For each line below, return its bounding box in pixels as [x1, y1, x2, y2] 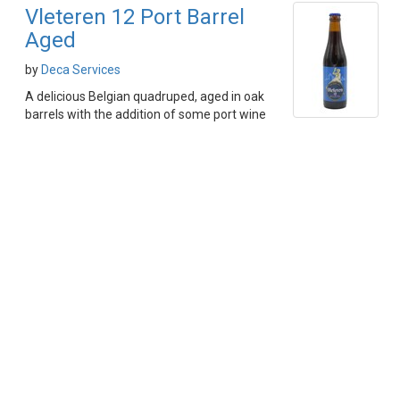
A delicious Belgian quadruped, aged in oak [25, 89, 264, 104]
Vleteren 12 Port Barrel [25, 4, 245, 29]
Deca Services [41, 62, 121, 77]
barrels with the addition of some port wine [25, 107, 266, 121]
